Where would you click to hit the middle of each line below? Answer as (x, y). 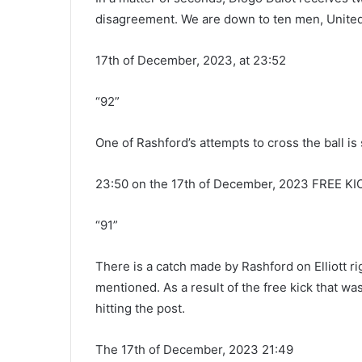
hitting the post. (140, 308)
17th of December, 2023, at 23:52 (191, 60)
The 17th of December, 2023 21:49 (194, 349)
